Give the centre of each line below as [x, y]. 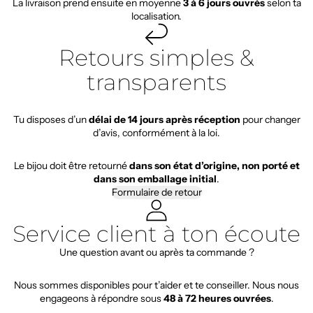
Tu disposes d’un [51, 119]
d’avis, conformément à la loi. [156, 132]
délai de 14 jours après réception [164, 119]
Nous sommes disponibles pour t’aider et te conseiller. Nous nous [156, 285]
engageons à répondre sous [101, 298]
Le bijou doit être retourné [71, 165]
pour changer [270, 119]
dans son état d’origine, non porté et [214, 165]
